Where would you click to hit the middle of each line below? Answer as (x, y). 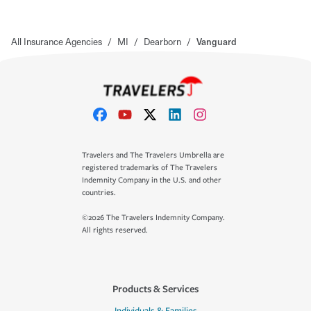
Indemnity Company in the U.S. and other (152, 180)
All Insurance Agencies (57, 41)
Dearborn (162, 41)
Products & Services (155, 288)
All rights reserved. (115, 230)
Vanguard (217, 41)
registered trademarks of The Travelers (150, 168)
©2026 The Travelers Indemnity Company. (153, 218)
